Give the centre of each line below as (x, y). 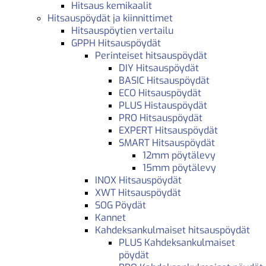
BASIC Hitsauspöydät (164, 80)
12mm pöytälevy (179, 155)
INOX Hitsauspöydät (138, 180)
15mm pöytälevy (179, 167)
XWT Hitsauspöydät (138, 192)
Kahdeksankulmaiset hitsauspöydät (172, 230)
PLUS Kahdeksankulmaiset (177, 242)
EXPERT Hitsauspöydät (168, 130)
